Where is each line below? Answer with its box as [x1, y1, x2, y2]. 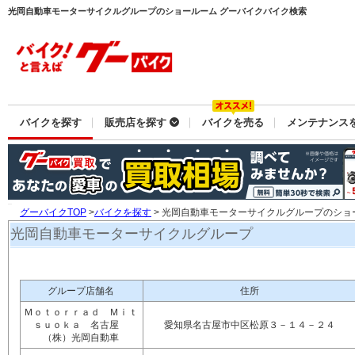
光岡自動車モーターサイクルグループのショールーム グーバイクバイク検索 [8, 6, 307, 16]
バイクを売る [202, 116, 265, 128]
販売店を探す [105, 116, 167, 128]
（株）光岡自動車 [43, 332, 120, 343]
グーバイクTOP [20, 207, 86, 218]
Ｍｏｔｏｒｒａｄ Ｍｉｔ [24, 307, 139, 318]
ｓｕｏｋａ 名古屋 [33, 319, 129, 330]
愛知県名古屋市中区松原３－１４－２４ [164, 319, 336, 330]
